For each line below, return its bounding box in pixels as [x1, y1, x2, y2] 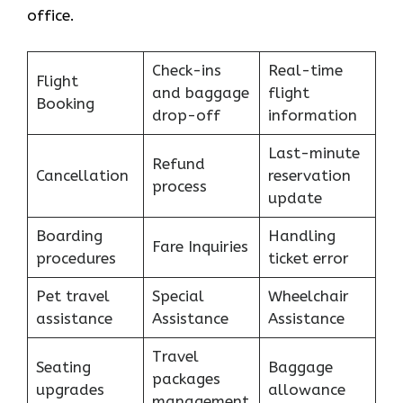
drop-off [151, 106, 220, 125]
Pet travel [35, 287, 110, 306]
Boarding [35, 227, 103, 246]
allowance [267, 381, 345, 399]
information [267, 106, 357, 125]
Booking [35, 94, 94, 113]
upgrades [35, 381, 104, 399]
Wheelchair [267, 287, 349, 306]
